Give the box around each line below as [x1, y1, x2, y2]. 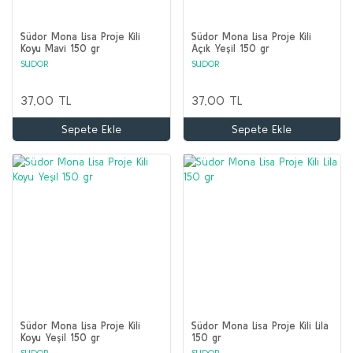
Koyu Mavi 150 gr [20, 43, 100, 54]
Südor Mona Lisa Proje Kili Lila [191, 319, 329, 332]
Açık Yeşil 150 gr [191, 43, 269, 54]
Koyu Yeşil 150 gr [20, 331, 100, 344]
